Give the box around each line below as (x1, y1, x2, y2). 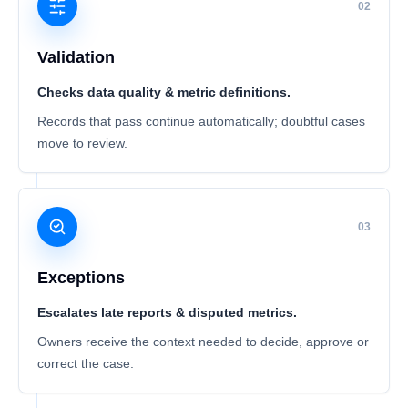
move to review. (37, 136, 127, 150)
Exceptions (37, 269, 125, 287)
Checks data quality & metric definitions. (37, 85, 291, 99)
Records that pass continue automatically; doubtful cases (37, 114, 365, 128)
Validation (37, 48, 115, 66)
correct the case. (37, 356, 134, 371)
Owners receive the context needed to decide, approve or (37, 334, 369, 349)
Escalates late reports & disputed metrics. (37, 305, 297, 320)
